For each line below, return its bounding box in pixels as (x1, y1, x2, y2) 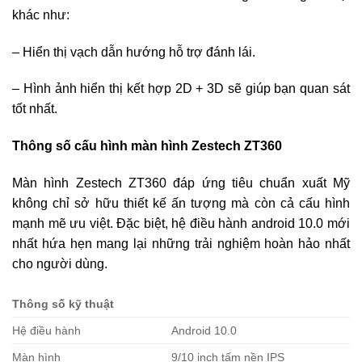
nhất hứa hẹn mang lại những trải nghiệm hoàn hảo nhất (12, 237, 350, 251)
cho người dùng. (12, 257, 107, 271)
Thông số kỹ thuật (12, 297, 114, 310)
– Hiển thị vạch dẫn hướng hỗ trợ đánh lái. (12, 44, 255, 59)
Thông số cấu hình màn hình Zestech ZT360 (12, 139, 282, 154)
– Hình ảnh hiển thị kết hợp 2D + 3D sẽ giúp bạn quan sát (12, 82, 350, 96)
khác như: (12, 7, 69, 22)
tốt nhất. (12, 102, 57, 116)
